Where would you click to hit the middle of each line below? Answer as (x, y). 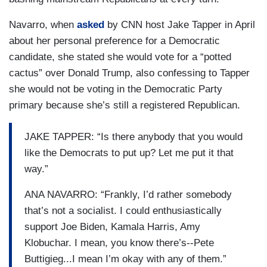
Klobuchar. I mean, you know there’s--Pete (119, 243)
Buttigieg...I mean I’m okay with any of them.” (125, 259)
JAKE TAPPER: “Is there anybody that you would (133, 137)
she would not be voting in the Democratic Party (116, 89)
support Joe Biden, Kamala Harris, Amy (112, 227)
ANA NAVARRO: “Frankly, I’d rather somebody (128, 195)
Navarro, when (43, 24)
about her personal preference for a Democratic (114, 41)
